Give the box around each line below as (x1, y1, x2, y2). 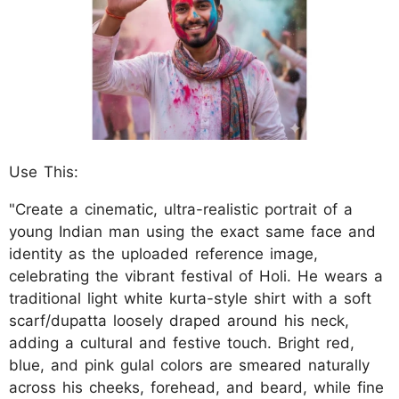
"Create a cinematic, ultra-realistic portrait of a (9, 200, 353, 219)
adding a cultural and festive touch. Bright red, (9, 334, 354, 353)
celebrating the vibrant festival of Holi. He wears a (9, 267, 383, 286)
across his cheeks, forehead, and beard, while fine (9, 379, 384, 397)
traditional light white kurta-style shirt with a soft (9, 289, 371, 308)
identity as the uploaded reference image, (9, 245, 318, 264)
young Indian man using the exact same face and (9, 223, 376, 241)
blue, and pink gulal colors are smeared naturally (9, 356, 370, 375)
